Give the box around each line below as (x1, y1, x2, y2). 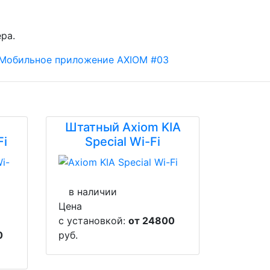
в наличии (69, 186, 117, 198)
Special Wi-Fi (85, 134, 160, 149)
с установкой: (58, 215, 128, 227)
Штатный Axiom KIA (64, 120, 181, 134)
